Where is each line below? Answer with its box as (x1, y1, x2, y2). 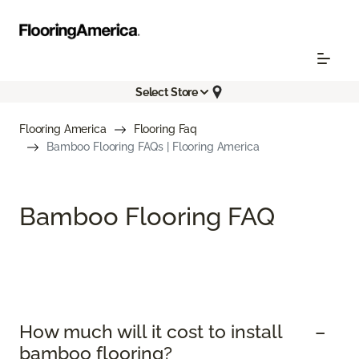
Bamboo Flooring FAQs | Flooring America (46, 140, 260, 154)
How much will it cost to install (19, 321, 282, 343)
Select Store (135, 85, 199, 99)
